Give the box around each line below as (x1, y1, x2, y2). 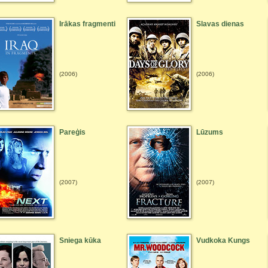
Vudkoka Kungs (196, 236, 250, 245)
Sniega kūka (59, 236, 101, 245)
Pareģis (59, 128, 86, 136)
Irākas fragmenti (59, 20, 115, 28)
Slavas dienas (196, 20, 244, 28)
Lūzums (196, 128, 223, 136)
